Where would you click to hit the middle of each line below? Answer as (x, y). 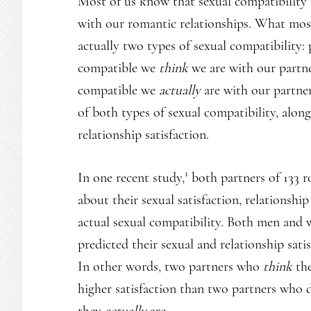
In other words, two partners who (170, 266)
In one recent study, (131, 177)
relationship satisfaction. (143, 134)
